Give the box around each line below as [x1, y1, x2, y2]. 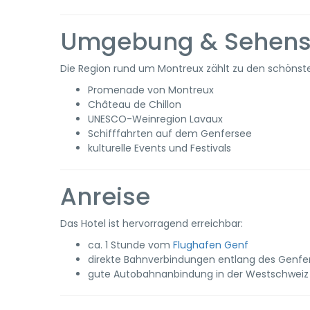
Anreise [60, 180, 150, 213]
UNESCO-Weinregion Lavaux [88, 112, 223, 126]
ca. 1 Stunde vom [88, 238, 173, 252]
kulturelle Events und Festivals [88, 141, 231, 155]
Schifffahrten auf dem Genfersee [88, 127, 252, 140]
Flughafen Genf [173, 238, 248, 252]
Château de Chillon [88, 98, 181, 111]
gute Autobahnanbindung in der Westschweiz [88, 267, 309, 281]
